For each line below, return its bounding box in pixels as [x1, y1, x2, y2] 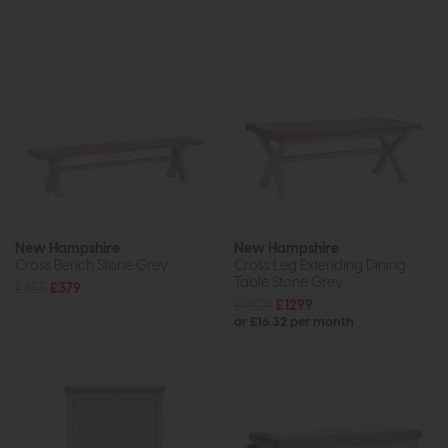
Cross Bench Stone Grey [15, 258, 168, 274]
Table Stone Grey [234, 275, 343, 291]
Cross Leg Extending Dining [234, 258, 406, 274]
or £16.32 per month [234, 316, 354, 330]
